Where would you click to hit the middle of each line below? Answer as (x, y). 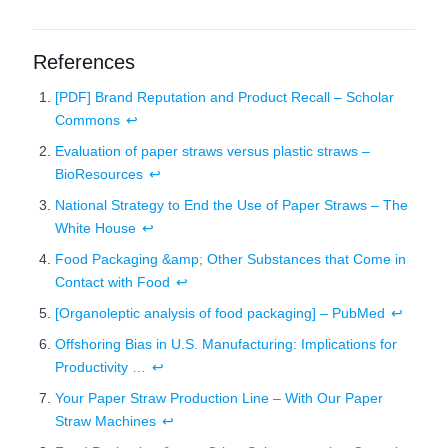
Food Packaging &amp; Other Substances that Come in (230, 259)
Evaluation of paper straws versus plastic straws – (212, 151)
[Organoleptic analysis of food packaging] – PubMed (220, 313)
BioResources (99, 174)
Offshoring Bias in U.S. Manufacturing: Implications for (226, 344)
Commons (87, 120)
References (84, 62)
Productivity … (100, 367)
